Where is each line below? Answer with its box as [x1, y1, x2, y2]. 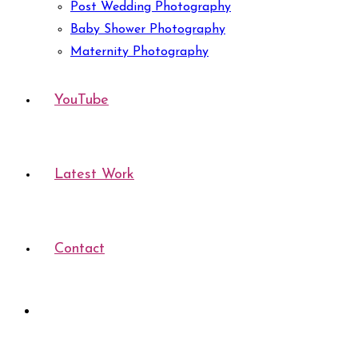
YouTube [54, 93, 109, 108]
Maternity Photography [70, 46, 209, 58]
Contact [54, 241, 105, 257]
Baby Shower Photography [70, 23, 225, 36]
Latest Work [54, 167, 134, 182]
